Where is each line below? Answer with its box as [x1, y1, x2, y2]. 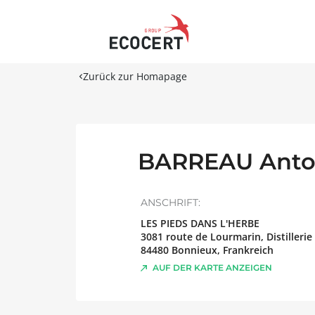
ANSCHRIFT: [141, 196, 200, 209]
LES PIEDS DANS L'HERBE [141, 217, 259, 230]
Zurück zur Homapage [83, 70, 187, 83]
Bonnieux [172, 243, 217, 257]
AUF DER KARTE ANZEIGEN [153, 262, 272, 273]
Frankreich [223, 243, 274, 257]
